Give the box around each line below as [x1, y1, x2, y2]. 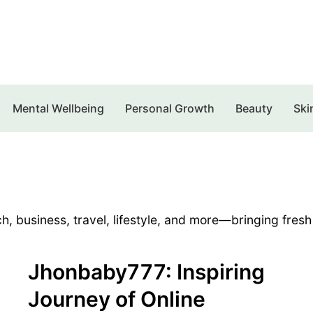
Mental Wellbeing [12, 101, 104, 115]
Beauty [235, 101, 272, 115]
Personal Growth [124, 101, 214, 115]
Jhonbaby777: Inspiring [27, 259, 265, 284]
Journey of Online [27, 286, 205, 312]
